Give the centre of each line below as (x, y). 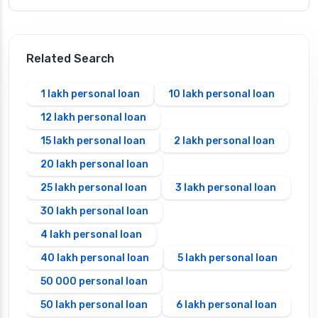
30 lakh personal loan (94, 211)
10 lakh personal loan (221, 94)
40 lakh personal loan (95, 258)
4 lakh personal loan (91, 234)
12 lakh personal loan (93, 117)
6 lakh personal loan (226, 305)
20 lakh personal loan (94, 164)
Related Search (70, 58)
